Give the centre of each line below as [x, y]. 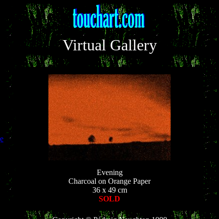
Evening [109, 172]
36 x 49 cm [109, 190]
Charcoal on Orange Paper [109, 181]
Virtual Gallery [109, 45]
